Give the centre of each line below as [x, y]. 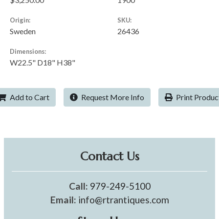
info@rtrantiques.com [123, 200]
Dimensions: [28, 52]
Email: [63, 200]
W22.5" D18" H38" [43, 63]
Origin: [20, 20]
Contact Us [109, 157]
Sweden [23, 31]
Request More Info [112, 97]
